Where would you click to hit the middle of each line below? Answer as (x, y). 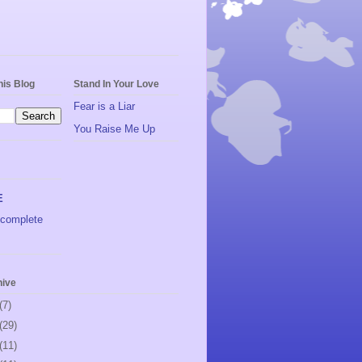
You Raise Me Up (114, 129)
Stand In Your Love (116, 84)
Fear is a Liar (104, 107)
